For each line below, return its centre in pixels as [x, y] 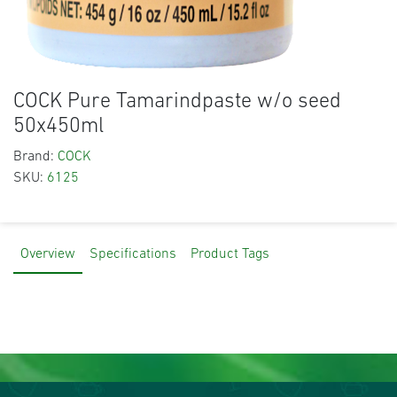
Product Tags [230, 255]
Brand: [34, 157]
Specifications [133, 255]
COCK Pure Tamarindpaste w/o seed [177, 102]
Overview [48, 255]
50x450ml [58, 127]
